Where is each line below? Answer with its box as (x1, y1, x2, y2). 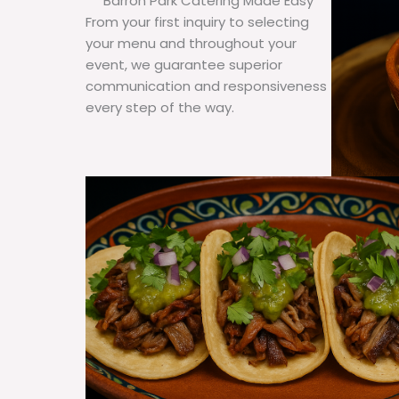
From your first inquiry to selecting (85, 12, 309, 32)
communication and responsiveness (85, 77, 327, 96)
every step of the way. (85, 98, 234, 118)
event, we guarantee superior (85, 55, 282, 75)
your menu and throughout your (85, 34, 297, 53)
